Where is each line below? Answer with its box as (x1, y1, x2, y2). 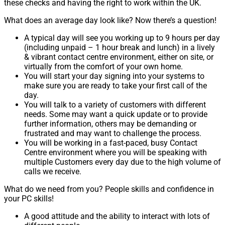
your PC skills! (4, 194, 54, 204)
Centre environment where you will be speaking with (24, 148, 207, 158)
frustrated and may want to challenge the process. (24, 129, 201, 139)
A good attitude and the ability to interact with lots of (24, 211, 210, 221)
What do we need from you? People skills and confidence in (4, 184, 214, 194)
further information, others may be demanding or (24, 119, 196, 129)
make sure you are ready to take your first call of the (24, 81, 207, 91)
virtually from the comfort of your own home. (24, 62, 183, 72)
